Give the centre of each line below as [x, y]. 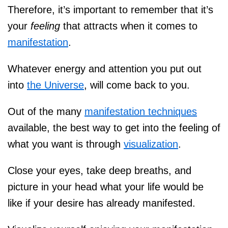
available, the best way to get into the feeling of [114, 127]
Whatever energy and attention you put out [105, 68]
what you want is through [66, 144]
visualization [151, 144]
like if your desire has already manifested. [102, 203]
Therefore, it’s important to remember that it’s [110, 9]
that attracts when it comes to [129, 26]
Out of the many [46, 111]
